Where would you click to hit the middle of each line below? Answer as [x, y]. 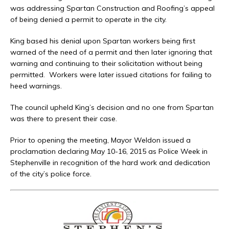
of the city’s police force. [51, 174]
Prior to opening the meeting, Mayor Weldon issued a [100, 140]
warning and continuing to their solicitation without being [106, 63]
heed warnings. [36, 86]
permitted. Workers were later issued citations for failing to [111, 74]
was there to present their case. [64, 118]
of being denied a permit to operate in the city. [88, 19]
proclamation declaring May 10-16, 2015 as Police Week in [109, 151]
